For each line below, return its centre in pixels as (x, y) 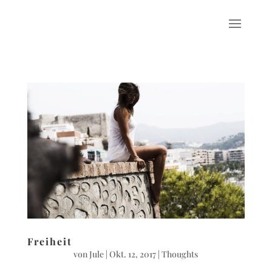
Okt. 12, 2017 (133, 254)
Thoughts (180, 254)
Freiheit (49, 241)
